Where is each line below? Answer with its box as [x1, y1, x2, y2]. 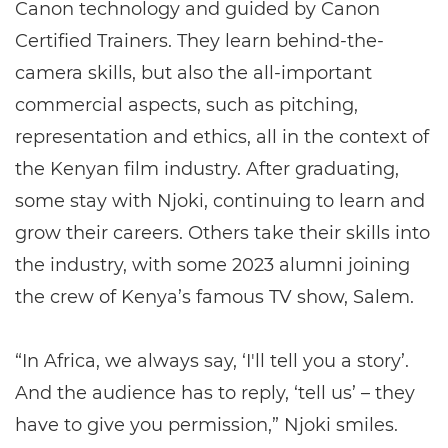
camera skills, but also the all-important [15, 62, 372, 85]
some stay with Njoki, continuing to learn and [15, 190, 425, 213]
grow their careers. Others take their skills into [15, 222, 430, 245]
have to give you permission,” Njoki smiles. [15, 414, 398, 437]
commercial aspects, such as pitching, [15, 94, 358, 117]
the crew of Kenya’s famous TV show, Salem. [15, 286, 414, 309]
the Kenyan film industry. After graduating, [15, 158, 399, 181]
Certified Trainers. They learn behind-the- [15, 30, 384, 53]
